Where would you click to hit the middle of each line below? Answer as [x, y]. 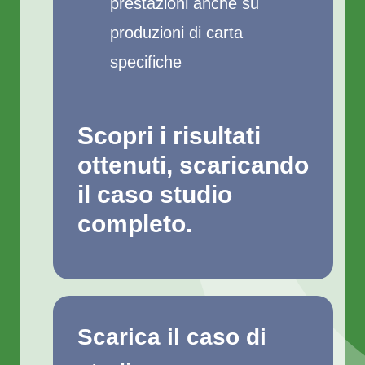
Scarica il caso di [172, 337]
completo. [135, 224]
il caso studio [155, 194]
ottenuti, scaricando [193, 165]
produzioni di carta [176, 33]
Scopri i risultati [169, 136]
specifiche [146, 62]
